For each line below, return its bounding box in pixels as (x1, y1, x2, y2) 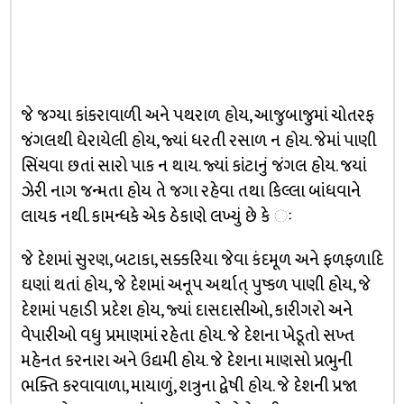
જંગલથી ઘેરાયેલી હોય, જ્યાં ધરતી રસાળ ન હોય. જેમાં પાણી (20, 127, 376, 155)
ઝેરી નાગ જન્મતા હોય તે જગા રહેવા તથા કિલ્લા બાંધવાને (20, 178, 361, 206)
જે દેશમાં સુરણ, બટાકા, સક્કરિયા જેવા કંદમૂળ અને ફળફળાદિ (20, 246, 383, 274)
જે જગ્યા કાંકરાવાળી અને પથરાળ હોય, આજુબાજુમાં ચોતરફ (20, 102, 374, 130)
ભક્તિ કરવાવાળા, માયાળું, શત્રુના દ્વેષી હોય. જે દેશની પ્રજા (20, 372, 357, 400)
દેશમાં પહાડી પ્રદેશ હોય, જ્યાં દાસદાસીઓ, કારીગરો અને (20, 297, 353, 325)
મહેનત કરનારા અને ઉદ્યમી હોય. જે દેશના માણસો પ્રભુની (20, 347, 352, 375)
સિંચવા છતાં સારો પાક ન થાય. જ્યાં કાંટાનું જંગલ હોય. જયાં (20, 152, 366, 180)
